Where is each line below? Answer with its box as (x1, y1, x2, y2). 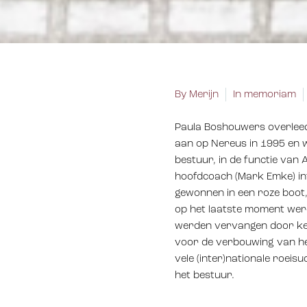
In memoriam (233, 90, 296, 100)
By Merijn (175, 90, 219, 100)
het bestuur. (175, 271, 234, 281)
